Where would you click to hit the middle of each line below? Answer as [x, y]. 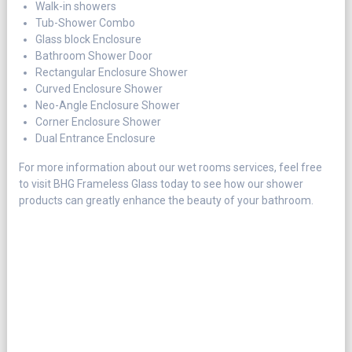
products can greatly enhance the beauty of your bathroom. [166, 200]
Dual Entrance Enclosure [95, 138]
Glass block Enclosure [88, 39]
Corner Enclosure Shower [98, 121]
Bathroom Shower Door [93, 55]
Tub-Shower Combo [85, 22]
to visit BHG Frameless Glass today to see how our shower [161, 183]
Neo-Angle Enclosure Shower [107, 105]
